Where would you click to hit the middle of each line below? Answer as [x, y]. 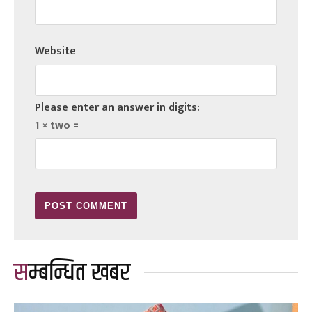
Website [55, 51]
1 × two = [57, 125]
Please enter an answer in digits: [117, 107]
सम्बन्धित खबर [79, 273]
